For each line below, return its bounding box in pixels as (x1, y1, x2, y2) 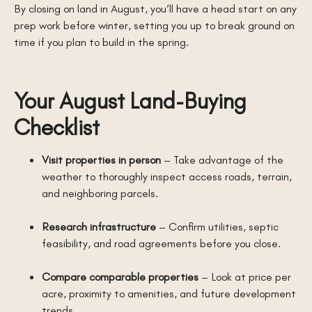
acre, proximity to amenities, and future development (42, 286, 296, 300)
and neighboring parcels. (42, 185, 159, 200)
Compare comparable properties (42, 269, 198, 283)
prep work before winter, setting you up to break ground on (14, 17, 295, 32)
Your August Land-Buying (14, 86, 247, 114)
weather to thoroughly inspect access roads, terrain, (42, 169, 292, 183)
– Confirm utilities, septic (156, 219, 279, 233)
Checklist (14, 112, 100, 141)
